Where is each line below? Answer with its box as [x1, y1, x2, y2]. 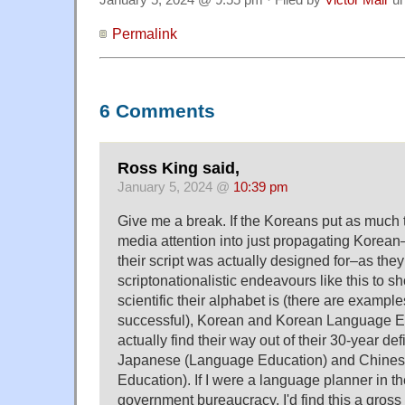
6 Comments [99, 99, 215, 122]
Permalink [112, 24, 177, 42]
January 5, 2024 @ [118, 180, 233, 195]
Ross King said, [118, 159, 240, 178]
